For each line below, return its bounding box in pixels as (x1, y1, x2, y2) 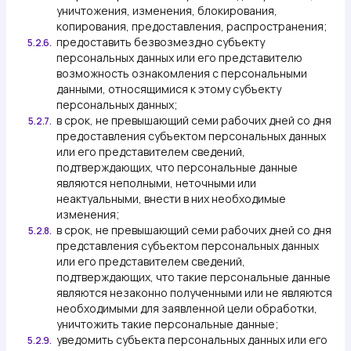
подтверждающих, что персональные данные (56, 160, 298, 175)
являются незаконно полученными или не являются (56, 285, 332, 300)
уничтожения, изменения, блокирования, (56, 3, 277, 18)
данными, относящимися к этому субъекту (56, 81, 281, 96)
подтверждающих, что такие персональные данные (56, 270, 331, 284)
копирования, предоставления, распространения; (56, 19, 327, 34)
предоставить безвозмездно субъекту (56, 34, 265, 49)
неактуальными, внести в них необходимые (56, 191, 286, 206)
